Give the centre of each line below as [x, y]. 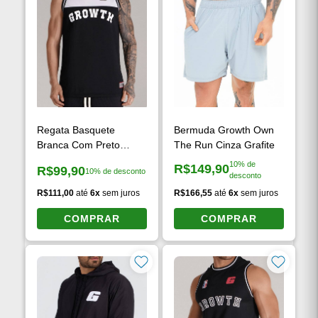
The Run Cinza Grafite [224, 144]
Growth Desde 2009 [82, 159]
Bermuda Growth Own [224, 130]
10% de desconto [116, 171]
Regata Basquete [76, 130]
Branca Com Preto [79, 144]
